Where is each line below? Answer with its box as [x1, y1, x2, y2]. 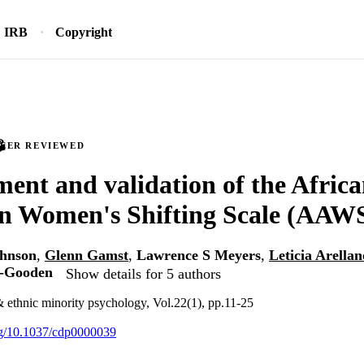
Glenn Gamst [45, 247, 128, 264]
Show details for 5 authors [66, 265, 221, 282]
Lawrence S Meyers [136, 247, 261, 264]
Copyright [55, 25, 112, 39]
